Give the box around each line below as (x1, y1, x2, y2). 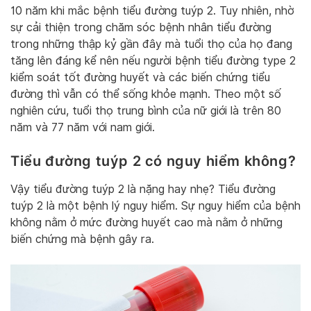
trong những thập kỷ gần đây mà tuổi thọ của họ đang (10, 37, 292, 51)
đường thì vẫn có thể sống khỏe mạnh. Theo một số (10, 87, 281, 101)
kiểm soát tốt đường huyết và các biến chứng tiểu (10, 71, 270, 85)
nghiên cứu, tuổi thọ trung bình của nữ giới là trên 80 (10, 104, 281, 118)
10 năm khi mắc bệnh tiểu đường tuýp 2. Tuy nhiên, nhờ (10, 4, 294, 18)
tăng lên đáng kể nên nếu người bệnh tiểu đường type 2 (10, 54, 296, 68)
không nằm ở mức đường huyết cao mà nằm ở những (10, 215, 283, 229)
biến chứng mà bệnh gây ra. (10, 232, 158, 246)
